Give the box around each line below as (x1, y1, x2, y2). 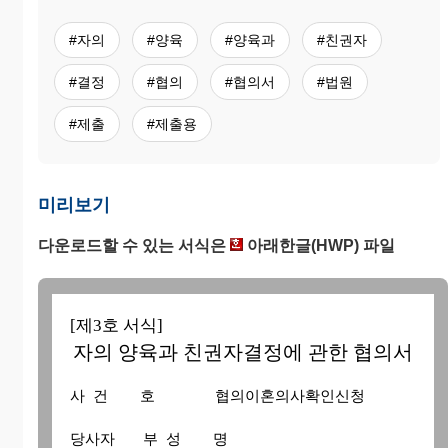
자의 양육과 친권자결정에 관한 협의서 (73, 341, 413, 364)
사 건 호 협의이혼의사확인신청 (70, 388, 366, 405)
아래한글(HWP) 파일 (243, 237, 395, 255)
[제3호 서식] (70, 316, 164, 336)
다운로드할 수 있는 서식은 (38, 237, 230, 255)
